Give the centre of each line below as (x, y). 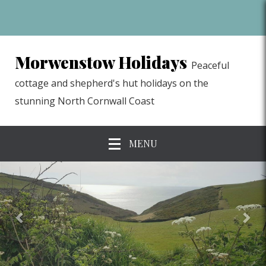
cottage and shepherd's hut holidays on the (112, 83)
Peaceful (210, 65)
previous (44, 171)
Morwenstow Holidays (101, 62)
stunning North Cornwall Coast (85, 101)
